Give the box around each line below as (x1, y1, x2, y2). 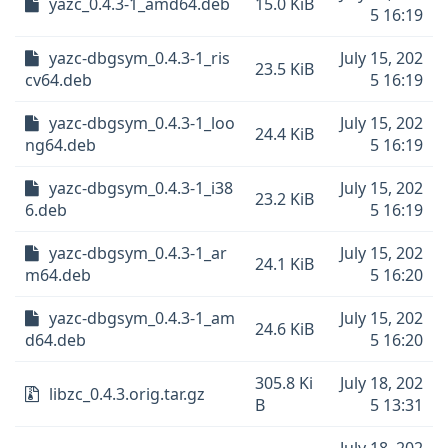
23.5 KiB (255, 58, 314, 80)
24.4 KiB (255, 123, 314, 145)
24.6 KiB (255, 318, 314, 340)
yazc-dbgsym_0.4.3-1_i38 (49, 177, 233, 199)
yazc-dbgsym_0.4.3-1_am (49, 307, 235, 329)
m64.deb (25, 264, 91, 286)
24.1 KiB (255, 253, 314, 275)
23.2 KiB (255, 188, 314, 210)
